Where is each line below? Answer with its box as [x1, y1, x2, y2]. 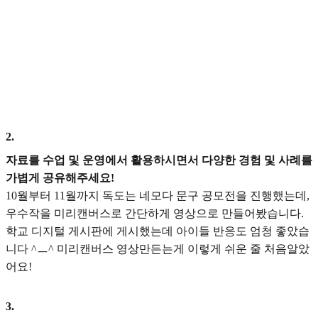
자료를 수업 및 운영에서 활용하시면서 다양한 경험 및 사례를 [6, 154, 312, 167]
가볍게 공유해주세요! [6, 172, 114, 185]
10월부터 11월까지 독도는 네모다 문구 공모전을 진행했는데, [6, 190, 309, 202]
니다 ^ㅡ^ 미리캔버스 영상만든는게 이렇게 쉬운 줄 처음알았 [6, 243, 309, 256]
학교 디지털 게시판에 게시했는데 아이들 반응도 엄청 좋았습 [6, 225, 309, 238]
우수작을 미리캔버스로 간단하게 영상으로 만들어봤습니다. [6, 207, 304, 220]
